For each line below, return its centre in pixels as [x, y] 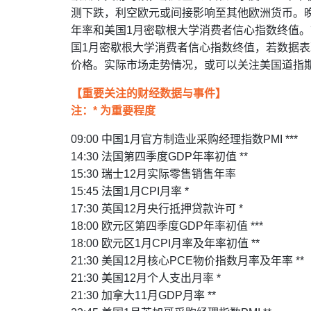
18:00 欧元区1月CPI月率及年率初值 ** [165, 243]
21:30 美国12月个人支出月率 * [146, 278]
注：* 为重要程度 [113, 111]
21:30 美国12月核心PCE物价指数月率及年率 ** [187, 261]
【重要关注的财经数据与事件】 [149, 93]
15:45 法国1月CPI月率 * [130, 191]
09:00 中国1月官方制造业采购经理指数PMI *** [184, 139]
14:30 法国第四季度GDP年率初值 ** [159, 157]
